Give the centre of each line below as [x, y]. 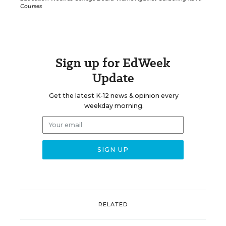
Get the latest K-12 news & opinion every [114, 95]
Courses [31, 6]
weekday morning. [114, 105]
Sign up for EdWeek [113, 63]
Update [113, 78]
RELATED [113, 205]
